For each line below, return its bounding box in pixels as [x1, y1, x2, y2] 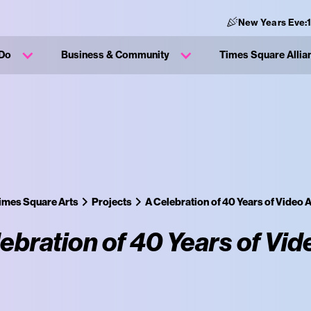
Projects [91, 195, 132, 208]
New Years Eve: [239, 17, 309, 28]
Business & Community [61, 49, 169, 61]
